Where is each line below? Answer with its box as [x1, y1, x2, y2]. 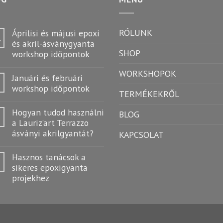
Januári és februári [12, 72, 83, 84]
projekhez [12, 172, 49, 184]
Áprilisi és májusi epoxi [12, 27, 100, 39]
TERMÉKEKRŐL [119, 88, 179, 100]
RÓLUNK [119, 26, 152, 38]
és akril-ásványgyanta [12, 37, 95, 49]
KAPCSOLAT [119, 128, 164, 140]
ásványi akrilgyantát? [12, 127, 94, 139]
